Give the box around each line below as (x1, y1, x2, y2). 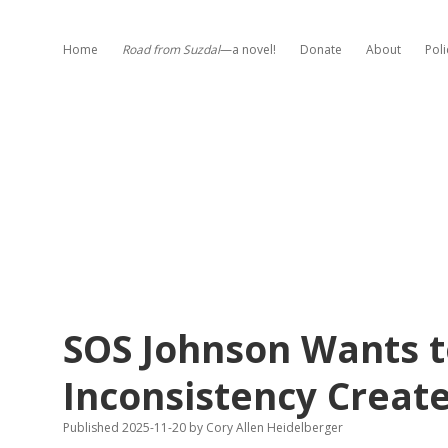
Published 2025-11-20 (63, 419, 189, 436)
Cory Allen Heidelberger (203, 419, 343, 436)
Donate (300, 41, 342, 58)
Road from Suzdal (122, 41, 220, 58)
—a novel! (220, 41, 276, 58)
